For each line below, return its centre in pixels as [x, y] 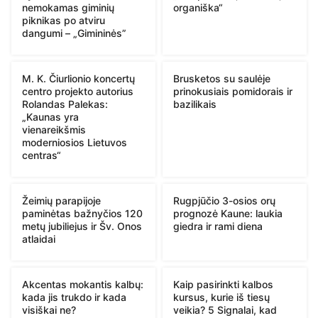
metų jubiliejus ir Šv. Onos [82, 226]
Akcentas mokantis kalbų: [83, 284]
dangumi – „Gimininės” [74, 33]
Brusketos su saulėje [222, 78]
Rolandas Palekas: [65, 104]
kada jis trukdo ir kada [74, 297]
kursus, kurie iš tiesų [221, 297]
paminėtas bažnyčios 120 [82, 213]
